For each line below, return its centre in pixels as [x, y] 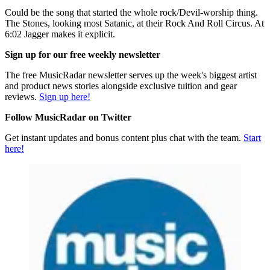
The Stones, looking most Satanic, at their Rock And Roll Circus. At [134, 23]
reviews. [22, 96]
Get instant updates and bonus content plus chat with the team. [124, 137]
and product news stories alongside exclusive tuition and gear [121, 86]
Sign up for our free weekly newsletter [83, 54]
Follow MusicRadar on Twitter [68, 117]
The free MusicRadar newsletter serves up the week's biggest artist [131, 75]
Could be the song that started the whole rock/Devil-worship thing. [131, 12]
